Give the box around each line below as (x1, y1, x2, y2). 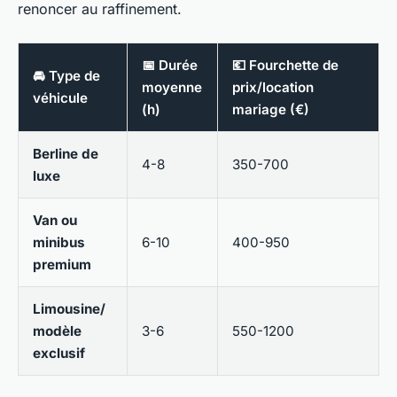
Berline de (33, 145, 98, 163)
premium (33, 256, 91, 274)
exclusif (33, 345, 85, 362)
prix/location (232, 79, 314, 97)
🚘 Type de (33, 67, 100, 85)
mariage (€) (232, 101, 309, 119)
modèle (33, 323, 82, 340)
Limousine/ (33, 300, 105, 318)
